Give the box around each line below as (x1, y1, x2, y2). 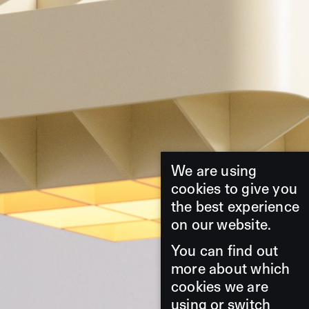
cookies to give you (171, 180, 297, 197)
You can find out (171, 242, 279, 259)
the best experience (171, 198, 299, 215)
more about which (171, 260, 290, 277)
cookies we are (171, 278, 268, 295)
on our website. (171, 216, 272, 233)
